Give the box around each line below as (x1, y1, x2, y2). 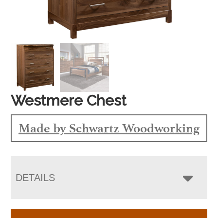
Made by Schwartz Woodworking (18, 120, 200, 135)
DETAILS (16, 172, 55, 183)
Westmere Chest (11, 91, 127, 109)
